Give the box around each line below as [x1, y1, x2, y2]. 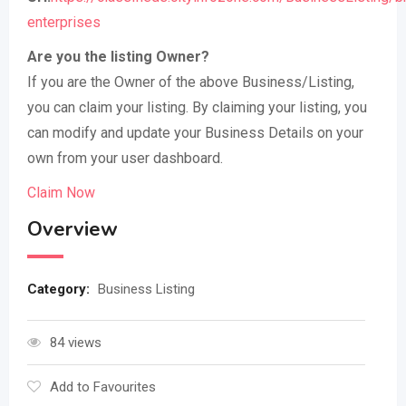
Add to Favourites [50, 379, 156, 395]
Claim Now [27, 184, 95, 201]
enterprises [27, 14, 101, 31]
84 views [50, 334, 101, 351]
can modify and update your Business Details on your [27, 124, 363, 141]
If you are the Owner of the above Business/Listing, [27, 73, 354, 91]
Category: [27, 281, 93, 297]
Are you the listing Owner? [27, 48, 209, 65]
